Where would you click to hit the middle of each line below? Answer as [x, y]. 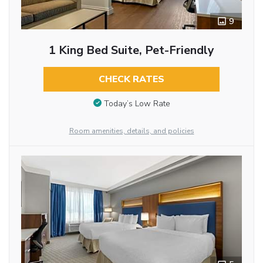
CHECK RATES [131, 80]
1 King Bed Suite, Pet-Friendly [131, 50]
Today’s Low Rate [137, 103]
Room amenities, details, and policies [131, 131]
